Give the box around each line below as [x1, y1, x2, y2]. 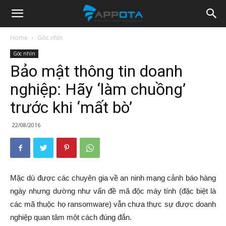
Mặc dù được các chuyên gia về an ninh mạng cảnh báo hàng [10, 174, 216, 182]
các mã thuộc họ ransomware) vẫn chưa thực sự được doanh [10, 200, 216, 208]
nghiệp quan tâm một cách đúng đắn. [10, 213, 132, 221]
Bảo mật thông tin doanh [10, 62, 183, 81]
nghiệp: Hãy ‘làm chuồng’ [10, 80, 186, 99]
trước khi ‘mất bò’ [10, 98, 132, 117]
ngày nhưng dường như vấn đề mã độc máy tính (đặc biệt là [10, 187, 216, 195]
